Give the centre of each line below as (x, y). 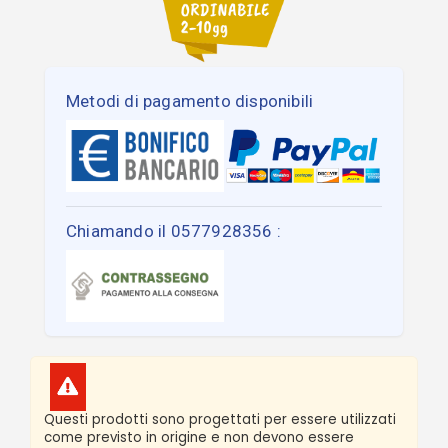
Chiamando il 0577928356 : (173, 230)
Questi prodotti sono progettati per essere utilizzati (220, 419)
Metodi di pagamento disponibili (190, 100)
